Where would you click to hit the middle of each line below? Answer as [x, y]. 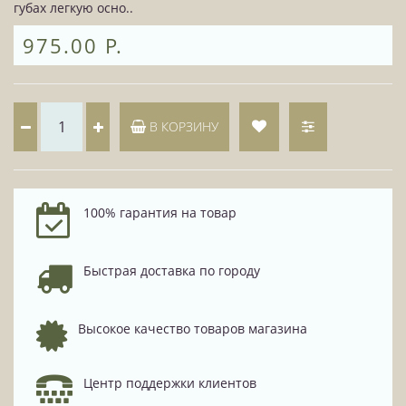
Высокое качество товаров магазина [193, 329]
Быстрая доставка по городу [172, 271]
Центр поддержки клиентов [170, 383]
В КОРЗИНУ [182, 126]
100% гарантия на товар [160, 213]
